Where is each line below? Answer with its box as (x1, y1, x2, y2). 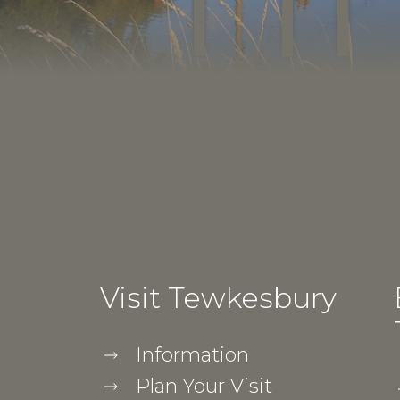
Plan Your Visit (135, 373, 272, 398)
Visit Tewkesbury (99, 279, 337, 315)
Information (135, 342, 249, 367)
